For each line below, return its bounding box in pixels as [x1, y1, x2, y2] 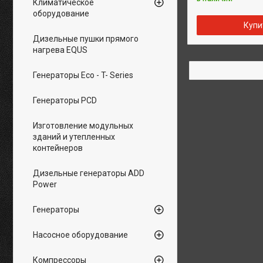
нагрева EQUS [33, 45, 87, 55]
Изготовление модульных [33, 121, 133, 130]
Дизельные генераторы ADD [33, 168, 144, 178]
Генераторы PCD [33, 96, 97, 105]
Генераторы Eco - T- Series [33, 70, 133, 80]
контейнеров [33, 143, 83, 153]
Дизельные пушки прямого [33, 34, 139, 43]
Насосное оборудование [33, 230, 128, 240]
